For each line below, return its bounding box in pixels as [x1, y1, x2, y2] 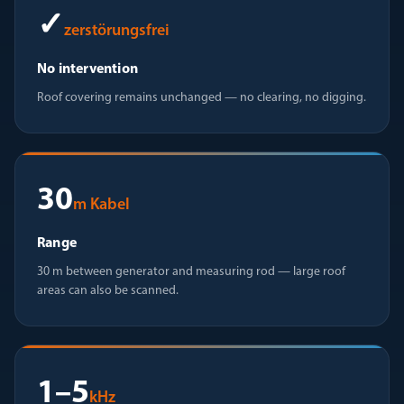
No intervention [37, 62, 138, 77]
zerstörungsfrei [64, 23, 170, 40]
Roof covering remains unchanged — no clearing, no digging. [37, 91, 366, 105]
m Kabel [73, 197, 130, 214]
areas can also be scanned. [37, 284, 179, 298]
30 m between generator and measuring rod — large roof [37, 265, 345, 279]
